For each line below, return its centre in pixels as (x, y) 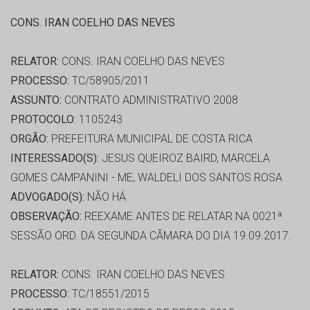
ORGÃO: (29, 139)
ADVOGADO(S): (47, 197)
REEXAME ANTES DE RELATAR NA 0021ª (182, 217)
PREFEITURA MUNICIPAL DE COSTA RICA (151, 139)
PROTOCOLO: (43, 120)
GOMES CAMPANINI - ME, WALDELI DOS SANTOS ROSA (146, 178)
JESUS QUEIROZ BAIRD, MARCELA (184, 158)
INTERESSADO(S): (55, 158)
